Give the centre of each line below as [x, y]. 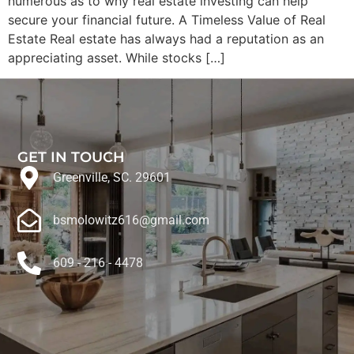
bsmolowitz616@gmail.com [131, 220]
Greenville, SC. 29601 [111, 178]
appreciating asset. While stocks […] [117, 58]
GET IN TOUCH [72, 158]
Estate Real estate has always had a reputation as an [166, 39]
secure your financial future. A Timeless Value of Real [167, 20]
